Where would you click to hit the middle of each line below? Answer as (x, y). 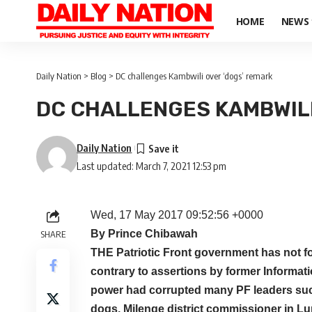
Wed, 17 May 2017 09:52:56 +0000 (177, 215)
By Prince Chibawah (144, 234)
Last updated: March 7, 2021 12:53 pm (152, 166)
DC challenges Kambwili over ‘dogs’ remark (194, 76)
